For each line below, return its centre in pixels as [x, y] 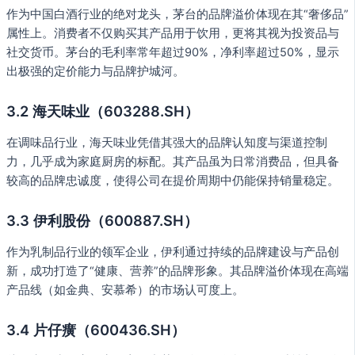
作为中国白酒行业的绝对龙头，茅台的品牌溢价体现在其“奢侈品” [177, 14]
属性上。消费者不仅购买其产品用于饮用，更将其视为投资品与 [173, 33]
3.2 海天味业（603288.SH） [103, 111]
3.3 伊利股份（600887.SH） [102, 221]
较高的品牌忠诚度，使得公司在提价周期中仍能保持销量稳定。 [173, 180]
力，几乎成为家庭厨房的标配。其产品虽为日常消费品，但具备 [173, 161]
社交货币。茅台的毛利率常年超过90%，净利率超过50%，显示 [173, 52]
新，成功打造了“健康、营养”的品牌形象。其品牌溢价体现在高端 [177, 271]
